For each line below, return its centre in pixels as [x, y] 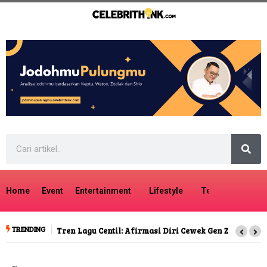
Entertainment [103, 191]
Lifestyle [166, 191]
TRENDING [28, 229]
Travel [251, 191]
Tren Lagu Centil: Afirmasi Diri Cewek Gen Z [142, 231]
